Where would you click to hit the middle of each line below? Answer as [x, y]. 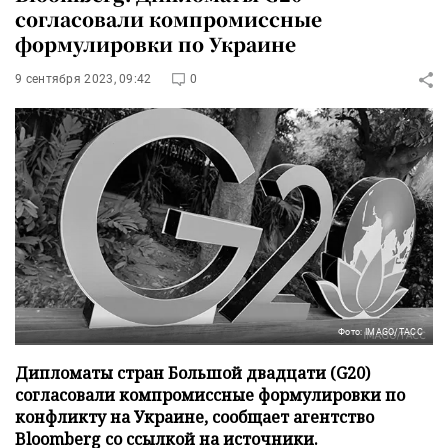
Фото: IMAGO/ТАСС [380, 331]
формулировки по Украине [155, 43]
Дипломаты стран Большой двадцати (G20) [192, 372]
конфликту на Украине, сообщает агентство [194, 416]
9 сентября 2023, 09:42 [83, 79]
